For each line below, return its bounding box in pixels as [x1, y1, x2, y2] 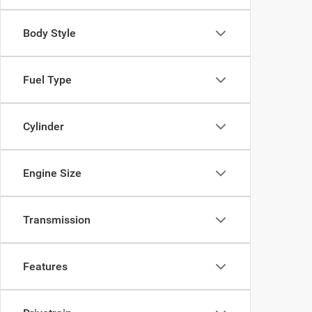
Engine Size [23, 166, 81, 180]
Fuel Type [23, 73, 72, 86]
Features [23, 260, 68, 273]
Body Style [23, 26, 76, 40]
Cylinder [23, 120, 64, 133]
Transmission [23, 213, 91, 226]
